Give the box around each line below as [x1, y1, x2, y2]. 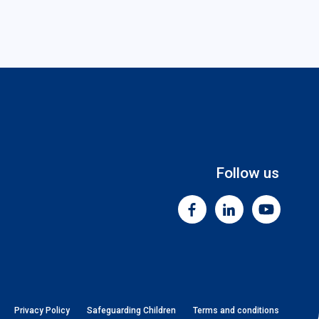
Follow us [215, 164, 279, 182]
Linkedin [229, 211, 275, 226]
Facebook [192, 211, 248, 226]
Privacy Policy [14, 305, 70, 316]
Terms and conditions [192, 305, 279, 316]
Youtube [266, 211, 313, 226]
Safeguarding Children [86, 305, 176, 316]
